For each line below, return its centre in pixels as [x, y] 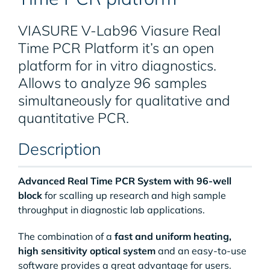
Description [59, 149]
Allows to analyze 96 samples [112, 83]
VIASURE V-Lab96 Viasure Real [119, 30]
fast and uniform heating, [173, 236]
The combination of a [66, 236]
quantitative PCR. [73, 118]
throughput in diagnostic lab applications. [111, 210]
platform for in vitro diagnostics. [117, 65]
